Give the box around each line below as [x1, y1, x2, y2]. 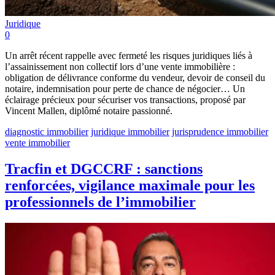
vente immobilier [5, 137, 70, 149]
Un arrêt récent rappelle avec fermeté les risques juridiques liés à [5, 50, 252, 61]
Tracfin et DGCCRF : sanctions [5, 161, 203, 177]
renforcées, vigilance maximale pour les [5, 177, 255, 194]
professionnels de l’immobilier [5, 194, 196, 211]
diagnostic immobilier [5, 126, 88, 137]
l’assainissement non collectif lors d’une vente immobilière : [5, 61, 235, 72]
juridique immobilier [91, 126, 169, 137]
